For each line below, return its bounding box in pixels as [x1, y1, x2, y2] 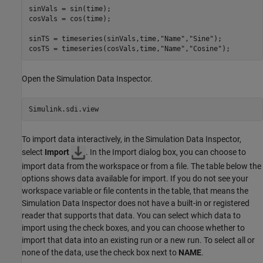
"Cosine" [188, 44, 222, 53]
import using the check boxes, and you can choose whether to [22, 223, 245, 232]
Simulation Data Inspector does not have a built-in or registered [22, 198, 249, 208]
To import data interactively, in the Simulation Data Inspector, [22, 134, 241, 144]
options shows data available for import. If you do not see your [22, 174, 248, 183]
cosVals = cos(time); [28, 14, 111, 23]
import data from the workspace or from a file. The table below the [22, 161, 261, 171]
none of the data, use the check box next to [22, 248, 178, 257]
